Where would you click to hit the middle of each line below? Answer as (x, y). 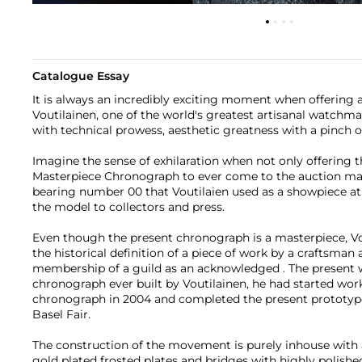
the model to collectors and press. (128, 207)
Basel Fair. (61, 315)
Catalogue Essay (81, 76)
